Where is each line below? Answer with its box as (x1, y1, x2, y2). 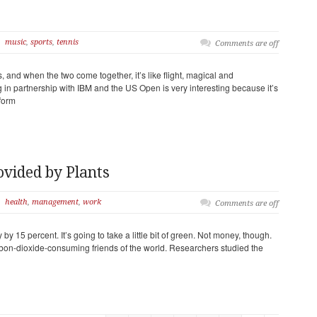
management (32, 197, 79, 207)
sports (30, 38, 52, 47)
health (5, 197, 28, 207)
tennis (57, 38, 79, 47)
